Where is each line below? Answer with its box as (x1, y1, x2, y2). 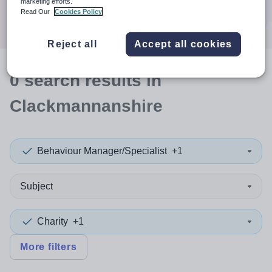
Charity (37, 216, 68, 226)
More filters (20, 242, 77, 252)
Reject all (47, 38, 97, 49)
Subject (20, 181, 53, 191)
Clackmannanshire (10, 97, 163, 115)
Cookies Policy (55, 7, 103, 15)
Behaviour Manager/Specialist (37, 146, 167, 156)
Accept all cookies (134, 38, 233, 49)
